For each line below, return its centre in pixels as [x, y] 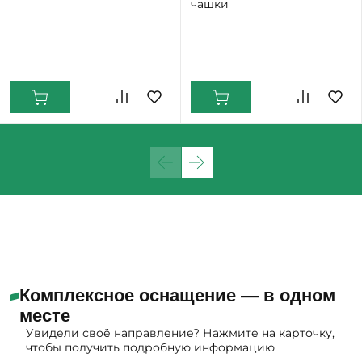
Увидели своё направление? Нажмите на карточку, [180, 333]
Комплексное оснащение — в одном [177, 296]
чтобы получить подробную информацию [152, 348]
